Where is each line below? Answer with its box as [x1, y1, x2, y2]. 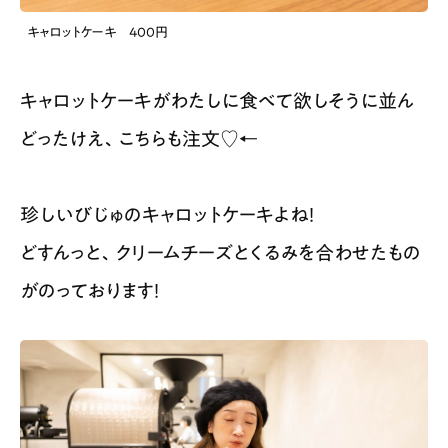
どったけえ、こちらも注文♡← [20, 129, 258, 149]
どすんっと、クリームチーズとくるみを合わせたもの [20, 243, 421, 263]
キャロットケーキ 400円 [26, 24, 168, 39]
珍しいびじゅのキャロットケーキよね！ [20, 205, 315, 225]
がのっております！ [20, 281, 160, 301]
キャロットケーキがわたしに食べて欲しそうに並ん [20, 91, 414, 111]
